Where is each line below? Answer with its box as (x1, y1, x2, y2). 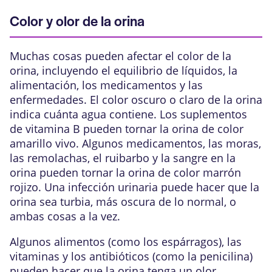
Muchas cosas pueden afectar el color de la (10, 48, 231, 63)
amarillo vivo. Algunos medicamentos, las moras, (10, 135, 261, 151)
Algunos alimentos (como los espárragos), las (10, 234, 242, 249)
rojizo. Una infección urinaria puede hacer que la (10, 179, 259, 194)
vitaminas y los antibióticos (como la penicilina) (10, 248, 253, 263)
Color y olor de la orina (10, 10, 144, 30)
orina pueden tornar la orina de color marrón (10, 165, 241, 180)
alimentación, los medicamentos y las (10, 77, 203, 92)
